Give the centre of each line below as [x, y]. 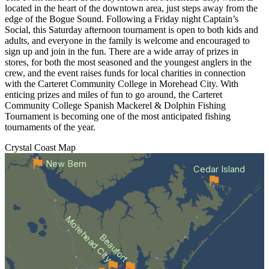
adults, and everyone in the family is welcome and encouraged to [127, 41]
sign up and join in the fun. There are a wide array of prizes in [122, 52]
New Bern [66, 164]
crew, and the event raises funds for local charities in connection [125, 73]
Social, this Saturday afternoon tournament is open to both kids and [131, 30]
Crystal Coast [30, 148]
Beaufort [113, 248]
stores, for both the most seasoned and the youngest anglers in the [128, 62]
